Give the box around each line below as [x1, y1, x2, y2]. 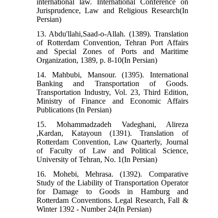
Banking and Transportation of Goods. [36, 79, 188, 88]
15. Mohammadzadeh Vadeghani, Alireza [36, 120, 188, 128]
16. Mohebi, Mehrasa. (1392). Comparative [36, 169, 188, 178]
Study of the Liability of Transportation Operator [36, 178, 188, 187]
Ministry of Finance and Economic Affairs [36, 96, 188, 105]
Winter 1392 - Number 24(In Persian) [36, 204, 152, 213]
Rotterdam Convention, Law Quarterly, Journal [36, 137, 188, 146]
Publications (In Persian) [36, 105, 112, 114]
